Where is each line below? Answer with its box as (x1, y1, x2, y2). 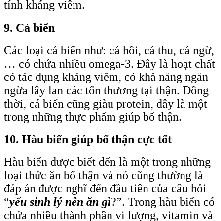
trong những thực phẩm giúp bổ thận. (4, 110, 182, 123)
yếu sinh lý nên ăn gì (9, 195, 111, 209)
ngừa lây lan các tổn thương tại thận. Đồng (4, 83, 209, 97)
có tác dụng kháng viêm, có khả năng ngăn (4, 70, 208, 83)
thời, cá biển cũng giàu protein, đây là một (4, 97, 207, 110)
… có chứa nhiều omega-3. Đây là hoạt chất (4, 57, 215, 70)
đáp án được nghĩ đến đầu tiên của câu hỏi (4, 182, 206, 195)
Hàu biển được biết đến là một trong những (4, 155, 211, 169)
